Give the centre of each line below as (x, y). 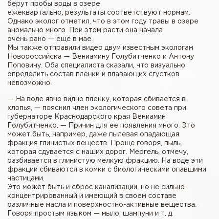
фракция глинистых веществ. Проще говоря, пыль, (95, 143)
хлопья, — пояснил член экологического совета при (97, 108)
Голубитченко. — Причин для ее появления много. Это (101, 125)
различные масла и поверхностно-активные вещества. (102, 205)
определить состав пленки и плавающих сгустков (93, 74)
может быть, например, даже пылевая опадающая (93, 134)
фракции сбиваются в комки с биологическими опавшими (107, 169)
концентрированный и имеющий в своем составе (92, 196)
